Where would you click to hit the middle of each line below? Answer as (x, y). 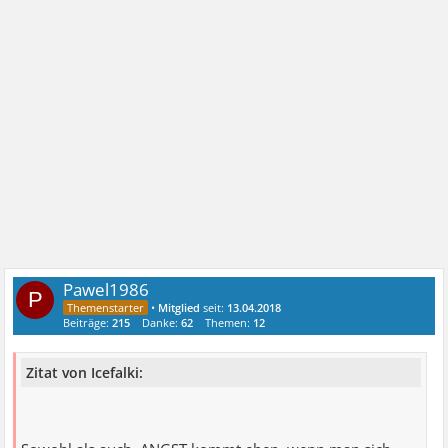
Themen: (229, 323)
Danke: (162, 323)
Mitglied (179, 308)
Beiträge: (88, 323)
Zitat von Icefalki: (85, 372)
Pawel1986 (106, 290)
